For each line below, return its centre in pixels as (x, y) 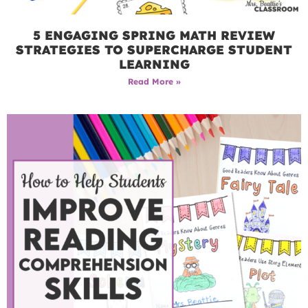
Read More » (154, 82)
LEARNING (154, 65)
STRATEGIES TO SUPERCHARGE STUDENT (154, 50)
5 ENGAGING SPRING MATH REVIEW (154, 36)
